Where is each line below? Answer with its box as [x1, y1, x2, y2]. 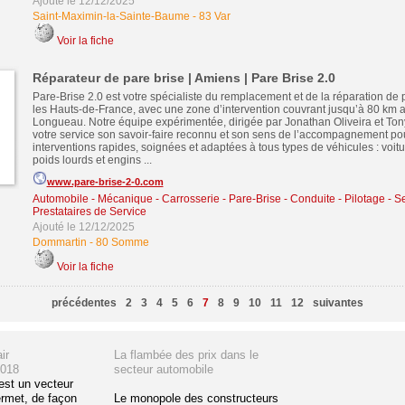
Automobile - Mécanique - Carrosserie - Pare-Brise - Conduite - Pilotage [32, 193, 385, 205]
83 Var [198, 10, 231, 23]
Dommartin [32, 236, 87, 249]
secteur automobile [113, 363, 213, 376]
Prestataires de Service [32, 205, 146, 218]
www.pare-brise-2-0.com [46, 176, 164, 187]
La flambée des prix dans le [113, 348, 259, 362]
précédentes [51, 297, 117, 309]
